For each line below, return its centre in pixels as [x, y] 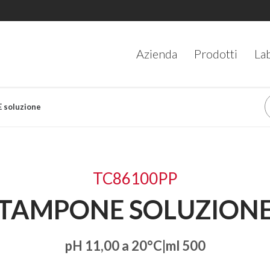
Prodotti [216, 54]
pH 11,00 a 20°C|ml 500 [135, 246]
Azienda [157, 54]
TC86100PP [135, 178]
